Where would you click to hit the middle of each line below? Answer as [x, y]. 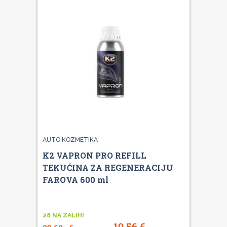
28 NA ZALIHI [63, 215]
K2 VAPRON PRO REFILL [94, 155]
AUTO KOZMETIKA [70, 140]
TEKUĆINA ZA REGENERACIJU [108, 167]
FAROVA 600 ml [75, 179]
